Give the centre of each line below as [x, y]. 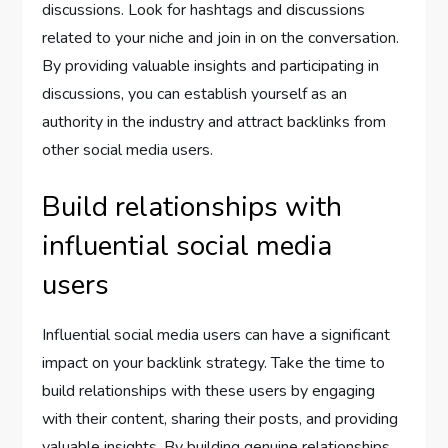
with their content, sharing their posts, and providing [220, 419]
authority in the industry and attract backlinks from [214, 122]
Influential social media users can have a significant [216, 335]
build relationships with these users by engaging [209, 391]
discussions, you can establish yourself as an [195, 94]
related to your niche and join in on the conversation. [221, 38]
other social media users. [128, 150]
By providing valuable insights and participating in [211, 66]
